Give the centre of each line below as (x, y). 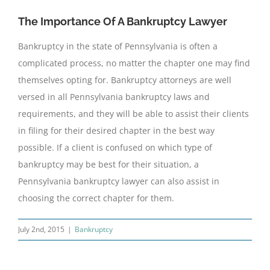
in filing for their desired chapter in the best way (116, 131)
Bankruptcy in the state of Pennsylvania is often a (118, 46)
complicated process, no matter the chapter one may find (134, 63)
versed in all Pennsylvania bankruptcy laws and (114, 97)
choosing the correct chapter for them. (96, 198)
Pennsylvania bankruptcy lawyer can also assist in (119, 181)
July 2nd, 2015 (41, 230)
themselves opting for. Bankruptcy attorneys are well (125, 80)
